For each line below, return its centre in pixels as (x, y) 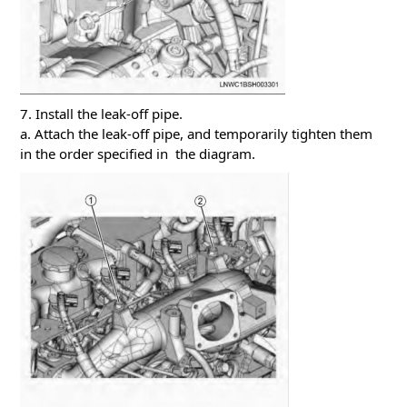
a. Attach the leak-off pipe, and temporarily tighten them (196, 134)
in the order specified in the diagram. (138, 154)
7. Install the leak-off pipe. (101, 114)
